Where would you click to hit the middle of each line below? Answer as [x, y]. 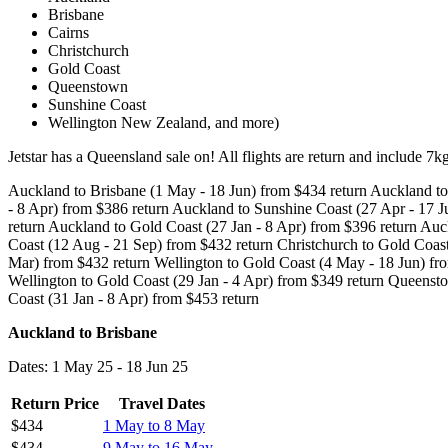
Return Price [55, 403]
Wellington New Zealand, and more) [163, 122]
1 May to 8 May [154, 425]
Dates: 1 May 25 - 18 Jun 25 [98, 366]
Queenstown [88, 86]
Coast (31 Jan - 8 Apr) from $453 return [133, 298]
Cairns [68, 32]
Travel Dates [162, 403]
